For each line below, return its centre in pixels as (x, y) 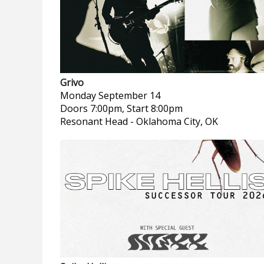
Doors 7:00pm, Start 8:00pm (121, 108)
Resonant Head (94, 121)
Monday (78, 95)
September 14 (129, 95)
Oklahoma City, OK (177, 121)
